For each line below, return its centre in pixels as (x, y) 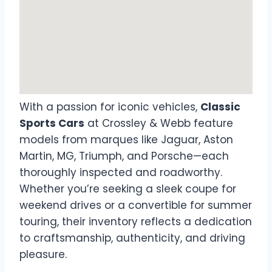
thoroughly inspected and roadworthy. (121, 172)
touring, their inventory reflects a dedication (136, 222)
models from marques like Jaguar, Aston (126, 140)
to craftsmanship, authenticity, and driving (132, 238)
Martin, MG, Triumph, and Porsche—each (124, 156)
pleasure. (43, 254)
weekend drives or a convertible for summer (136, 205)
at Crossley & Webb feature (159, 123)
